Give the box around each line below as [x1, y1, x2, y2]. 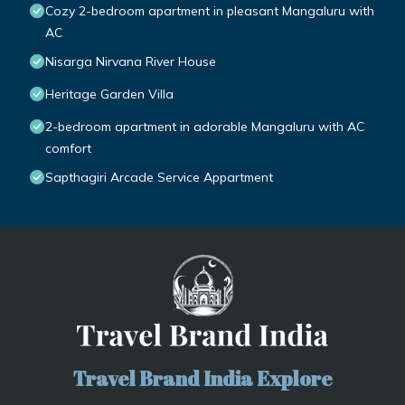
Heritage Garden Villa [45, 86, 174, 103]
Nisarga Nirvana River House [45, 53, 216, 71]
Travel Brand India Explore [72, 365, 333, 392]
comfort [45, 140, 91, 157]
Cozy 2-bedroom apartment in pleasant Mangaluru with [45, 3, 374, 20]
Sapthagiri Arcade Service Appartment [45, 169, 273, 186]
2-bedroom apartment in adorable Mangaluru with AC [45, 118, 364, 136]
